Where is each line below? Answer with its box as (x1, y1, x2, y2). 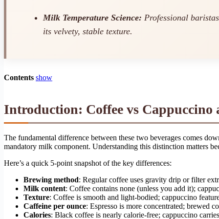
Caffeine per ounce (23, 202, 86, 211)
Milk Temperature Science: (43, 12, 142, 22)
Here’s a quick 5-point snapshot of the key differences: (4, 159, 172, 168)
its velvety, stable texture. (43, 26, 132, 36)
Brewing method (23, 175, 79, 184)
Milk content (23, 184, 66, 193)
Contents (4, 73, 34, 82)
